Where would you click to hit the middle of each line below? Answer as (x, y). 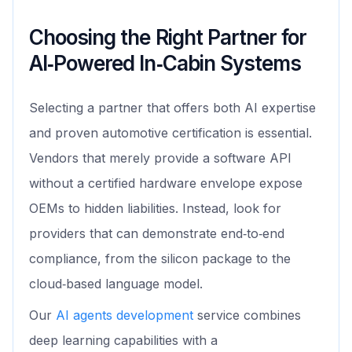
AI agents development (125, 315)
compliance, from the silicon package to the (160, 259)
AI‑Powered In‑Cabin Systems (165, 64)
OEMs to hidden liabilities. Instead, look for (155, 209)
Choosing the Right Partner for (168, 38)
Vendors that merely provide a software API (160, 158)
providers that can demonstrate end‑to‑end (157, 234)
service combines (247, 315)
